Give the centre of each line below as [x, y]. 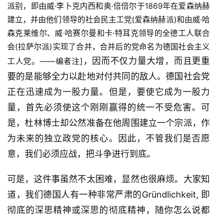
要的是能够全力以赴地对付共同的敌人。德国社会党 [108, 77]
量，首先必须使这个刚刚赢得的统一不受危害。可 [108, 108]
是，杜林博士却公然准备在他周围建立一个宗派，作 [108, 123]
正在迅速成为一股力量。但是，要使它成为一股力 [108, 92]
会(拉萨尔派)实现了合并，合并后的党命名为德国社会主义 [108, 47]
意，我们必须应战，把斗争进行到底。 [81, 154]
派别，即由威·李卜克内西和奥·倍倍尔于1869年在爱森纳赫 [108, 6]
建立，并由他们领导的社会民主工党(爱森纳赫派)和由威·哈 [108, 20]
